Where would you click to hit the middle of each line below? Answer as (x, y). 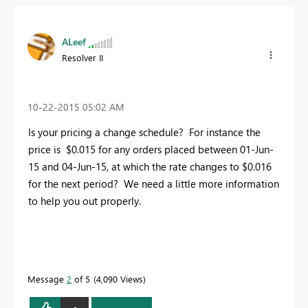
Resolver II (82, 58)
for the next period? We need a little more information (154, 183)
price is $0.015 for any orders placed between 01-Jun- (151, 149)
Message (47, 278)
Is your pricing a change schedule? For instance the (144, 132)
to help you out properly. (85, 200)
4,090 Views (120, 278)
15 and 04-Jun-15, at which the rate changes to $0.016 (150, 166)
